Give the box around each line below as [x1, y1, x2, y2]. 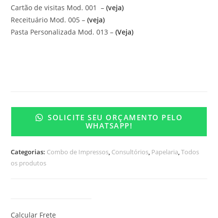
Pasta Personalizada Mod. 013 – [11, 27, 116, 36]
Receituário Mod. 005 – [11, 15, 86, 24]
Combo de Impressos [47, 147, 109, 157]
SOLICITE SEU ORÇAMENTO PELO [45, 112, 183, 122]
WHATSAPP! [85, 121, 133, 131]
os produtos [11, 159, 47, 168]
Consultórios [111, 147, 149, 157]
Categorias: [11, 147, 47, 157]
